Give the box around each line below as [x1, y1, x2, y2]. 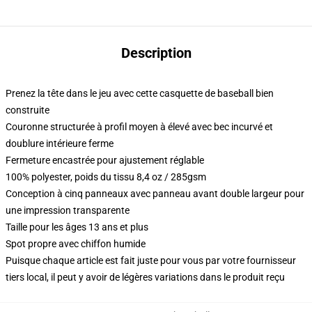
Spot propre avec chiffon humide [6, 238, 146, 249]
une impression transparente [6, 205, 130, 216]
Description [120, 45, 192, 61]
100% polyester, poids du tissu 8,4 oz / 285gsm [6, 171, 206, 182]
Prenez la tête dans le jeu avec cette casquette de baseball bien [6, 88, 274, 99]
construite [6, 104, 49, 116]
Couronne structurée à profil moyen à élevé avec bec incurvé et [6, 121, 273, 132]
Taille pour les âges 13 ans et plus [6, 221, 148, 233]
